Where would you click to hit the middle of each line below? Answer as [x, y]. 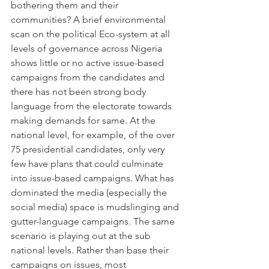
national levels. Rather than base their [91, 250]
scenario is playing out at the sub [82, 235]
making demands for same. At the [84, 120]
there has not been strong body [80, 91]
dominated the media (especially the [90, 192]
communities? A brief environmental [89, 19]
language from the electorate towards [92, 106]
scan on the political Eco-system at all [92, 34]
